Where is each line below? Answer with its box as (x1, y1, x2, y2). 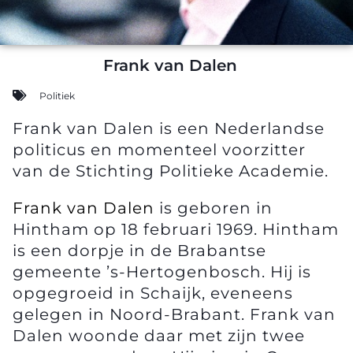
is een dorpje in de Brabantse (13, 240, 266, 260)
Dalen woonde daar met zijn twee (13, 325, 305, 345)
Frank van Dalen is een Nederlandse (13, 118, 325, 138)
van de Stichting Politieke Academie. (13, 161, 329, 180)
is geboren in (154, 198, 273, 217)
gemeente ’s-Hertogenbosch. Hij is (13, 262, 311, 281)
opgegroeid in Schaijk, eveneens (13, 283, 293, 303)
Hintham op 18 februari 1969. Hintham (13, 219, 339, 239)
